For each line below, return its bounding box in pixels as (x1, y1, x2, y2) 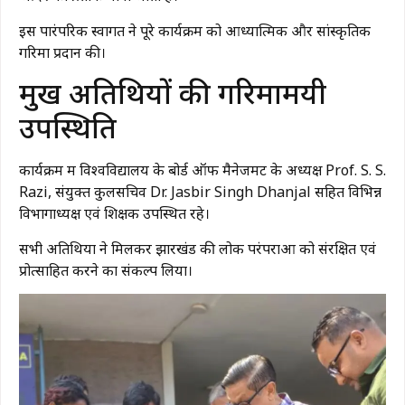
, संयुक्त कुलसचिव (48, 182, 150, 202)
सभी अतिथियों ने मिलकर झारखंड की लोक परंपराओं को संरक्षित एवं (19, 238, 376, 259)
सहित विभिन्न (311, 182, 381, 202)
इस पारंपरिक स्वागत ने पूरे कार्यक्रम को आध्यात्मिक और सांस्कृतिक (19, 20, 371, 41)
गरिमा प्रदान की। (19, 42, 106, 62)
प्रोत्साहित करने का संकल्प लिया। (19, 259, 193, 280)
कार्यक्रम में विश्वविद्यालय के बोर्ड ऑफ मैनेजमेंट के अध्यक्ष (19, 160, 325, 181)
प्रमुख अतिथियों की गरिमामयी (19, 73, 326, 113)
